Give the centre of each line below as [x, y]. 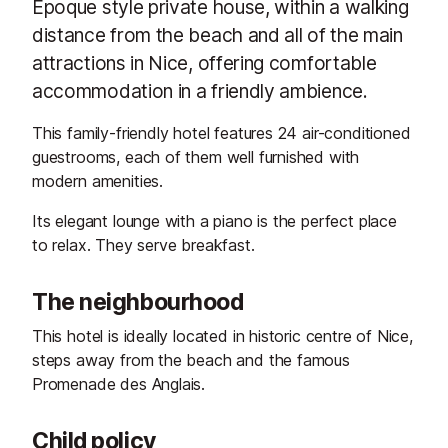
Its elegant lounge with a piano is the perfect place [214, 221]
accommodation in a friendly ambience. [200, 91]
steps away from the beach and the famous [191, 360]
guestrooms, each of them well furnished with [196, 157]
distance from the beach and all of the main [217, 35]
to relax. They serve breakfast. [143, 245]
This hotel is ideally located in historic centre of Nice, [222, 336]
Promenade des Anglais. [119, 384]
